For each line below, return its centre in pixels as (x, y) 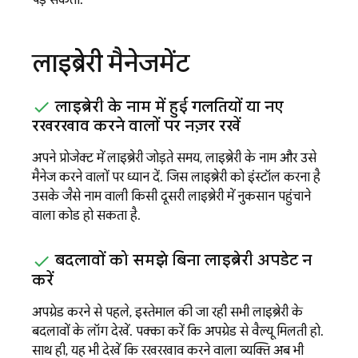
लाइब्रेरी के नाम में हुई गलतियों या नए (167, 106)
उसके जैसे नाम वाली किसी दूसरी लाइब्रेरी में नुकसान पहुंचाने (171, 197)
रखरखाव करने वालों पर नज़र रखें (136, 126)
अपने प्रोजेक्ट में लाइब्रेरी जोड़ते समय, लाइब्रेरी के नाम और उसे (174, 159)
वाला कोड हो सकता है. (86, 216)
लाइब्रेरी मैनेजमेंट (111, 63)
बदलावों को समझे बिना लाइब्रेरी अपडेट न (181, 261)
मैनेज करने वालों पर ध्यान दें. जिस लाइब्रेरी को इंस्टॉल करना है (176, 178)
